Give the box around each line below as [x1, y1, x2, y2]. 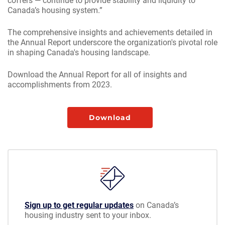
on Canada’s [134, 200, 179, 210]
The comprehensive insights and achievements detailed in [8, 27, 212, 37]
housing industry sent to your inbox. [25, 210, 151, 220]
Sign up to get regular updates [25, 200, 134, 210]
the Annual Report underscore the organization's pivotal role [8, 37, 217, 47]
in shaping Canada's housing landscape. [8, 47, 150, 57]
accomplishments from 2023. [8, 79, 112, 89]
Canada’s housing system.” [8, 5, 102, 15]
